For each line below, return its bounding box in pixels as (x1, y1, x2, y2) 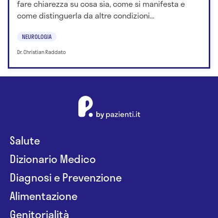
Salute (10, 132, 40, 149)
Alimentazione (10, 187, 77, 204)
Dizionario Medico (10, 150, 96, 167)
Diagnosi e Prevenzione (10, 169, 122, 186)
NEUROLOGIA (22, 32, 52, 41)
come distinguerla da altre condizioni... (17, 9, 154, 22)
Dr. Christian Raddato (17, 48, 66, 56)
